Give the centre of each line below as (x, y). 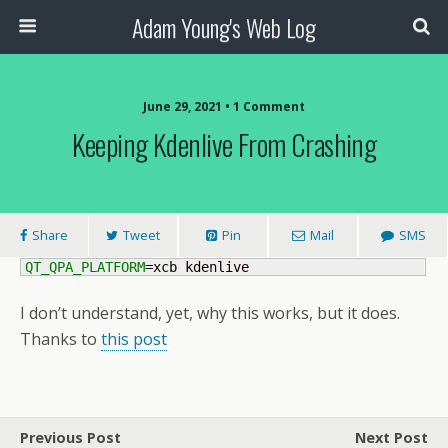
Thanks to (60, 339)
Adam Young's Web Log (224, 27)
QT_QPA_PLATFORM (85, 267)
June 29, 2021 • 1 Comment (224, 106)
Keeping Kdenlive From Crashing (224, 144)
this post (134, 339)
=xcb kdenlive (197, 267)
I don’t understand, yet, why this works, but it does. (210, 313)
